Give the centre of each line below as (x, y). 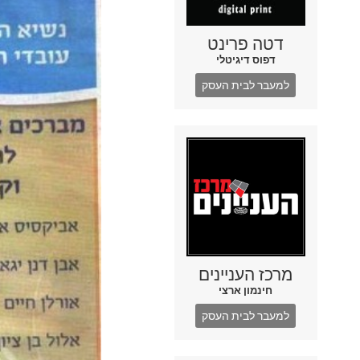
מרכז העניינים (246, 275)
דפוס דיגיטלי (245, 60)
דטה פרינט (246, 45)
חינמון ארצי (246, 291)
